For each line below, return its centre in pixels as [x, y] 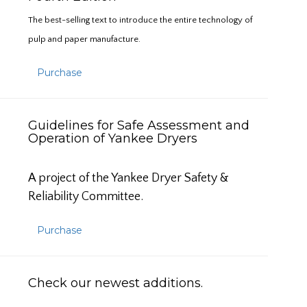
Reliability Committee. [86, 197]
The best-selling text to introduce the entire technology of [140, 20]
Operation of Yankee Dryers [116, 138]
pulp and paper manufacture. [84, 39]
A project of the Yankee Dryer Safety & [128, 178]
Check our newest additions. [115, 283]
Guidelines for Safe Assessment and [139, 125]
